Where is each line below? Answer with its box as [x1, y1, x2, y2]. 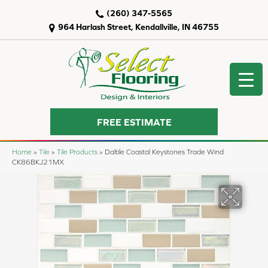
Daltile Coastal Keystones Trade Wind [105, 148, 224, 156]
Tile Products [57, 148, 98, 156]
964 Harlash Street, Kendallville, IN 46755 [58, 22, 219, 32]
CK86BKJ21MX [12, 158, 64, 166]
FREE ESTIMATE [96, 116, 172, 127]
